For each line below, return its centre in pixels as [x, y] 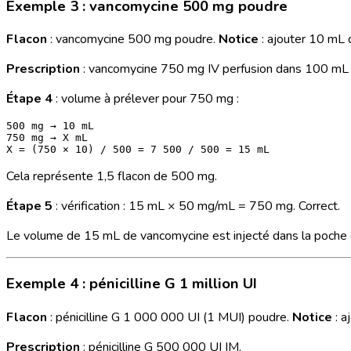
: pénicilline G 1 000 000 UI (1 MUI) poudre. [170, 317]
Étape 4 [29, 99]
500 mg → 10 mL [50, 126]
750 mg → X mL [47, 138]
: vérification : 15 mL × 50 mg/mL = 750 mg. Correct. [196, 206]
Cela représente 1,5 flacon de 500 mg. [112, 177]
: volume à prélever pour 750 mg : [146, 99]
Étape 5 [29, 206]
